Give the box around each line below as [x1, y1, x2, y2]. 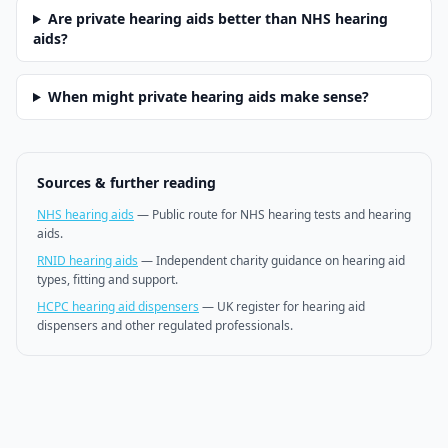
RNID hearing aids [37, 252, 138, 269]
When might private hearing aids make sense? [47, 87, 369, 106]
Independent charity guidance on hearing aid [156, 252, 405, 269]
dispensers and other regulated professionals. [37, 317, 293, 334]
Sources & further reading [37, 173, 216, 192]
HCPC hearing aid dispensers [37, 298, 199, 315]
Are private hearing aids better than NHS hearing [47, 9, 388, 28]
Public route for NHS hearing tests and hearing [152, 206, 411, 223]
